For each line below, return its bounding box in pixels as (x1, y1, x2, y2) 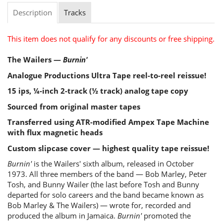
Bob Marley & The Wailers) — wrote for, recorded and (7, 200, 191, 210)
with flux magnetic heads (7, 127, 103, 137)
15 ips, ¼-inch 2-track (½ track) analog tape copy (7, 86, 188, 96)
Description (13, 7, 52, 17)
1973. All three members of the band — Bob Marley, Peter (7, 169, 207, 179)
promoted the (142, 211, 191, 221)
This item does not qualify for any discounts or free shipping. (7, 34, 215, 44)
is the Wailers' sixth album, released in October (32, 159, 194, 168)
